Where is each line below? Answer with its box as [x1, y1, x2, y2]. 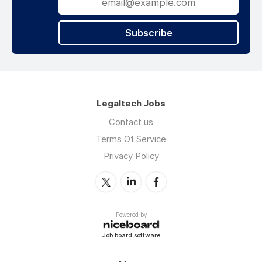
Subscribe [125, 27, 173, 39]
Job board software [102, 231, 160, 239]
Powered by [115, 211, 147, 219]
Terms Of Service [96, 133, 166, 145]
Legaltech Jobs [96, 98, 166, 109]
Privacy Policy [103, 150, 159, 162]
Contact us [109, 116, 153, 128]
